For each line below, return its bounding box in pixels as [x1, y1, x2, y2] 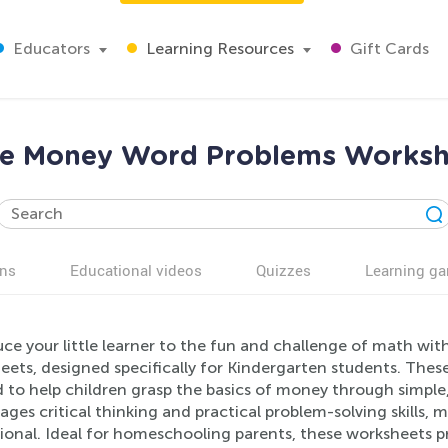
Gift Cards [346, 39, 429, 58]
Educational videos [70, 260, 202, 280]
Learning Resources [142, 39, 294, 58]
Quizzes [256, 260, 311, 280]
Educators [9, 39, 90, 58]
